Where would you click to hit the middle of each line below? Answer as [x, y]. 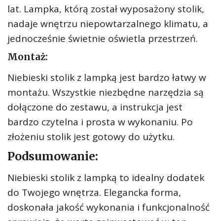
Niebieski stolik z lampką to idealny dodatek [106, 178]
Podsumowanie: [53, 156]
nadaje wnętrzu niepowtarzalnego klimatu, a [108, 24]
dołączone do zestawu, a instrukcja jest [95, 107]
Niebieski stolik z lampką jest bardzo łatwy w [107, 77]
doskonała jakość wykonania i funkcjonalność [109, 207]
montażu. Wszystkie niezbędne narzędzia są [106, 92]
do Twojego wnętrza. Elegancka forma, [94, 192]
